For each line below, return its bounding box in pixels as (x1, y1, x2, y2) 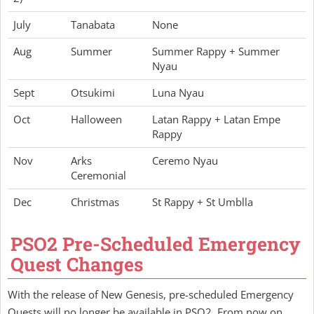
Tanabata (71, 18, 115, 32)
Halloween (71, 112, 122, 126)
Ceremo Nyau (152, 153, 218, 168)
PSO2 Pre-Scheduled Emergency (11, 231, 301, 256)
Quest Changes (11, 252, 143, 276)
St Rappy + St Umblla (152, 195, 253, 209)
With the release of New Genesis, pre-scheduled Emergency (8, 287, 294, 301)
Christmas (71, 195, 119, 209)
